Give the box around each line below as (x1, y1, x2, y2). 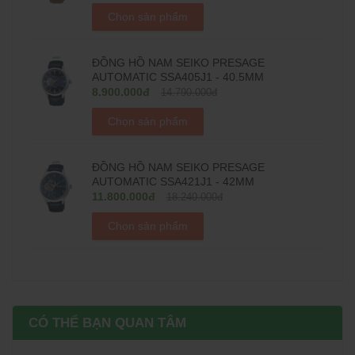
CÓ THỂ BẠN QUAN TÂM (29, 315, 186, 330)
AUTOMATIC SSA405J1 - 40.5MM (92, 71, 264, 83)
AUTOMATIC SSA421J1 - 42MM (92, 175, 254, 188)
